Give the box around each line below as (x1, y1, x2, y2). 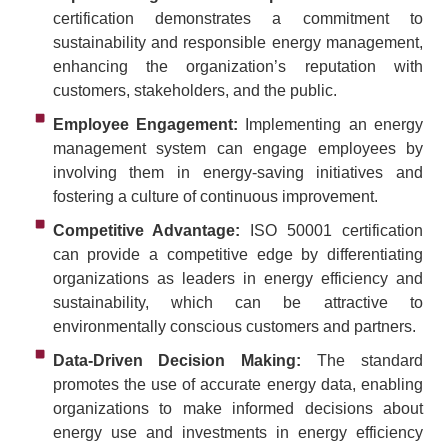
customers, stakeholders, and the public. (52, 81, 337, 99)
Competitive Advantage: (52, 221, 241, 239)
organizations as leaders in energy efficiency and (52, 269, 423, 287)
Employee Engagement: (52, 115, 238, 133)
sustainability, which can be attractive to (52, 293, 423, 311)
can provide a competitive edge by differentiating (52, 245, 423, 263)
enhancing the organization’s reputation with (52, 57, 423, 75)
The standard (301, 351, 423, 369)
